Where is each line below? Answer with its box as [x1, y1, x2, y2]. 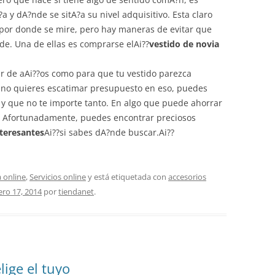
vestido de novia [149, 38, 219, 50]
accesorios [168, 171, 206, 182]
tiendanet [58, 186, 94, 197]
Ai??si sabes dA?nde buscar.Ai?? [44, 126, 174, 138]
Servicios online [29, 171, 86, 182]
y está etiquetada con [86, 171, 168, 182]
